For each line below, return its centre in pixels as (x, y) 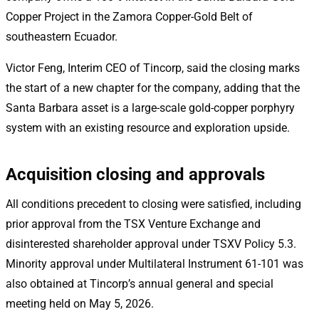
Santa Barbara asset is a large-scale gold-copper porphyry (150, 108)
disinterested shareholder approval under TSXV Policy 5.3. (151, 244)
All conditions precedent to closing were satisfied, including (153, 204)
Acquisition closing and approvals (135, 174)
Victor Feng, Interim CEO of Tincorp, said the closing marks (153, 68)
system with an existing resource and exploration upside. (148, 127)
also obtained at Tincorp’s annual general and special (140, 283)
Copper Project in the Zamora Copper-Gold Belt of (129, 16)
